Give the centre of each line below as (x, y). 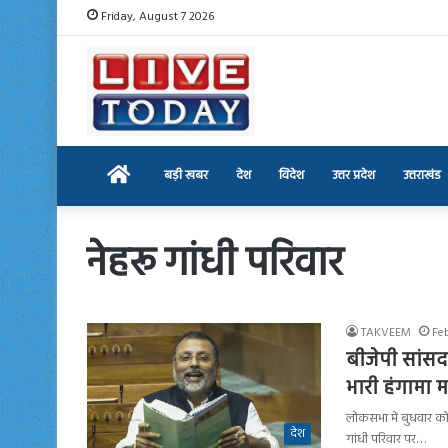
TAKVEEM (386, 332)
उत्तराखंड (422, 175)
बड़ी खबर (186, 175)
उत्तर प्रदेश (353, 175)
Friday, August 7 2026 (156, 17)
